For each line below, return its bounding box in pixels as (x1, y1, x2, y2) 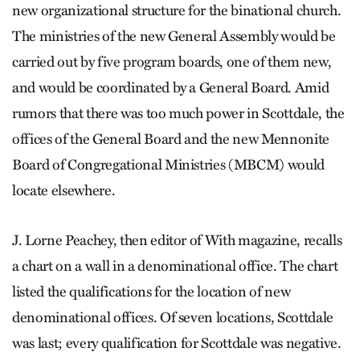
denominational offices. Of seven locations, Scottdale (12, 308, 333, 326)
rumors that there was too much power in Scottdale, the (12, 104, 345, 122)
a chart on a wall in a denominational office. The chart (12, 256, 338, 275)
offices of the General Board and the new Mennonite (12, 129, 330, 148)
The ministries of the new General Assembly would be (12, 27, 336, 45)
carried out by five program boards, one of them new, (12, 52, 332, 71)
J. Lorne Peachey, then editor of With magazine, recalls (12, 231, 342, 249)
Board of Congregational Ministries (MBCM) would (12, 155, 325, 174)
